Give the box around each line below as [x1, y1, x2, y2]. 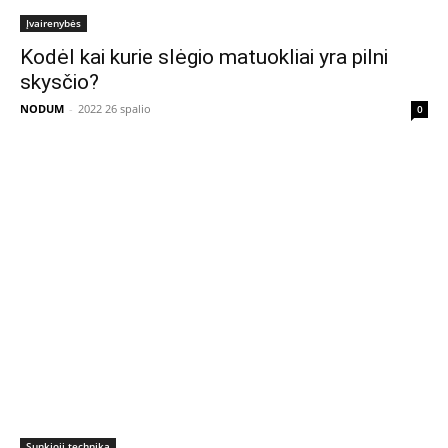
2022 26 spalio [78, 101, 151, 117]
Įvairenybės [26, 16, 81, 31]
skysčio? [20, 70, 99, 95]
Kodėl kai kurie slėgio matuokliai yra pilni [20, 45, 388, 70]
